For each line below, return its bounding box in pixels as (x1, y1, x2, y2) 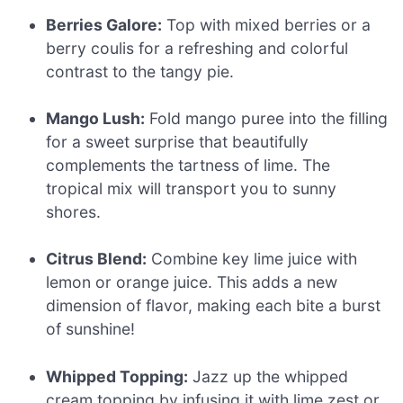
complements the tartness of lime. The (46, 156, 331, 175)
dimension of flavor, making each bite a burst (46, 296, 381, 316)
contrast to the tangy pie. (46, 61, 235, 81)
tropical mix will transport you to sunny (46, 179, 337, 199)
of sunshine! (46, 319, 136, 339)
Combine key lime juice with (147, 249, 358, 269)
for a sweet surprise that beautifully (46, 132, 309, 152)
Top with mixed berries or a (162, 14, 372, 34)
